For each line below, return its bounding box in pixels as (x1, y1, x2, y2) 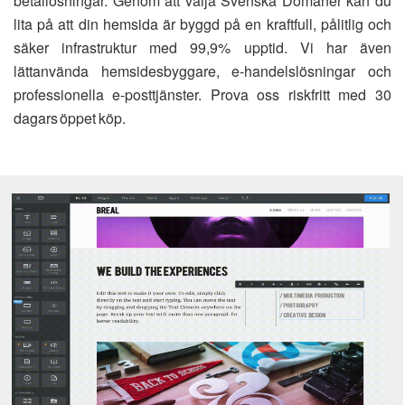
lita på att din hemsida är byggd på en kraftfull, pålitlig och (14, 14, 391, 34)
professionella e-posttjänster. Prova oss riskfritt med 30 (14, 84, 391, 105)
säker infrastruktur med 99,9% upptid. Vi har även (14, 37, 391, 58)
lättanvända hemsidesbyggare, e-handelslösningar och (14, 61, 391, 81)
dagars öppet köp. (14, 108, 126, 128)
